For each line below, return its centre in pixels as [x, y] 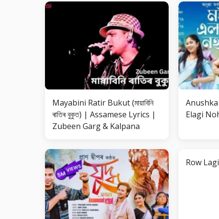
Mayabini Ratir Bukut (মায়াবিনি [103, 103]
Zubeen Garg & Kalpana [96, 126]
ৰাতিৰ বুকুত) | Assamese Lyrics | [104, 114]
